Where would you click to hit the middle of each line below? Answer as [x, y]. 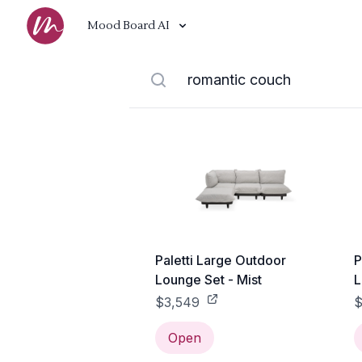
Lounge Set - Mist [208, 280]
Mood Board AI [128, 26]
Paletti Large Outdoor [221, 260]
